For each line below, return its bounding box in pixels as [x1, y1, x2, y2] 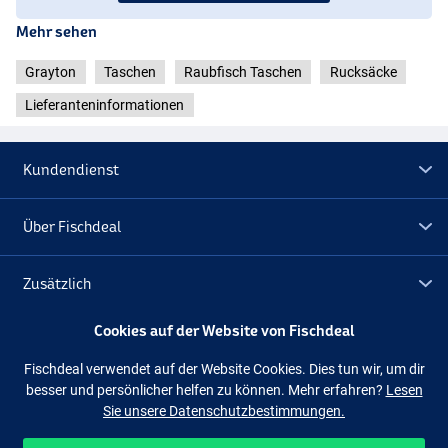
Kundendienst [23, 161, 120, 179]
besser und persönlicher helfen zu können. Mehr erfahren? [25, 381, 386, 398]
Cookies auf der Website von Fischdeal [94, 321, 354, 339]
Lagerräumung [23, 332, 126, 350]
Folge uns [23, 393, 89, 411]
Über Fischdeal [23, 218, 122, 236]
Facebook [171, 394, 233, 411]
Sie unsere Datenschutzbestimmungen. [103, 402, 345, 419]
